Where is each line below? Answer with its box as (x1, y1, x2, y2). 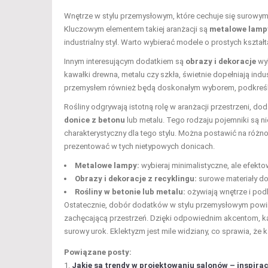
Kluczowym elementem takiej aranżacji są (64, 24, 209, 33)
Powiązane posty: (64, 247, 132, 257)
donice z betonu (64, 115, 125, 124)
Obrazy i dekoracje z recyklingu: (75, 173, 197, 183)
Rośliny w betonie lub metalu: (75, 187, 185, 196)
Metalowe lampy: (75, 160, 139, 170)
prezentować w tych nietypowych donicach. (64, 141, 215, 151)
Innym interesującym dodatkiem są (64, 56, 185, 66)
